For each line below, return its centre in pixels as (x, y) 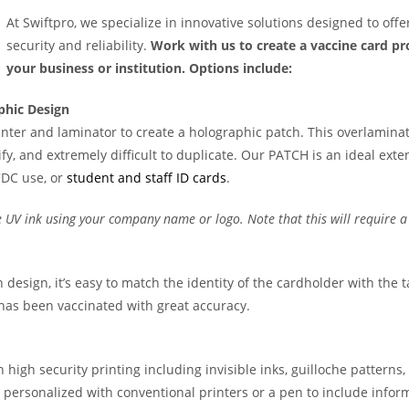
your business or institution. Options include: (149, 68)
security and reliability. (79, 46)
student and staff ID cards (147, 178)
